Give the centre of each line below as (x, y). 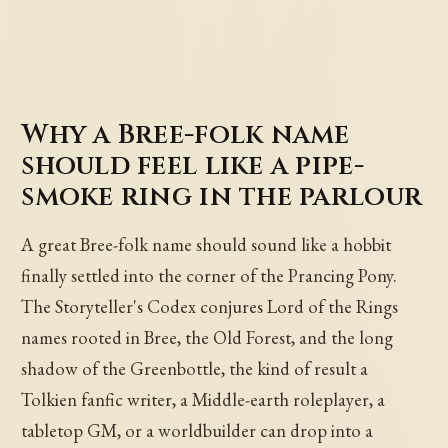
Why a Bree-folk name (185, 134)
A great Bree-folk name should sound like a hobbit (206, 245)
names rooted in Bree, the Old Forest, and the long (207, 338)
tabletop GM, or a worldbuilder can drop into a (197, 431)
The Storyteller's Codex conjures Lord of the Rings (210, 307)
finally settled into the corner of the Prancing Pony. (209, 276)
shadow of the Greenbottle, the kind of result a (195, 369)
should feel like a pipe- (192, 165)
